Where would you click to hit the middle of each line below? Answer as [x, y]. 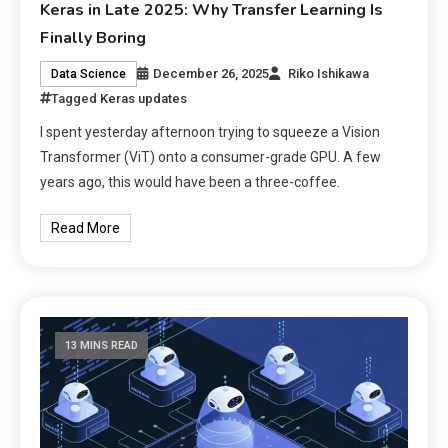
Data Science [89, 74]
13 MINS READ [102, 346]
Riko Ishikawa [329, 74]
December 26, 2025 [211, 74]
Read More [86, 228]
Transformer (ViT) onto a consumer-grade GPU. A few [211, 157]
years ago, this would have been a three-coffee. [190, 182]
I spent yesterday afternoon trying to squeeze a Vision [210, 132]
